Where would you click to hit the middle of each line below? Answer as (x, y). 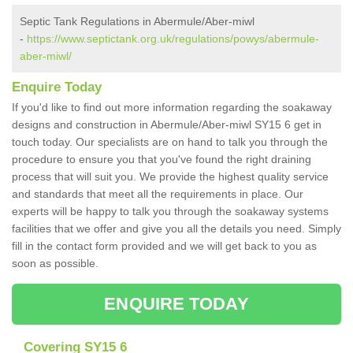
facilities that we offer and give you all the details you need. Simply (176, 229)
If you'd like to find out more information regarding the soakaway (172, 108)
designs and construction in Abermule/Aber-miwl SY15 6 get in (167, 125)
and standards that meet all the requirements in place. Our (158, 194)
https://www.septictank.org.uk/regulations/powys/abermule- (173, 39)
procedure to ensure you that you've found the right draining (162, 160)
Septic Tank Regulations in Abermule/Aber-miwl (137, 22)
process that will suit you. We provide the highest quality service (170, 177)
